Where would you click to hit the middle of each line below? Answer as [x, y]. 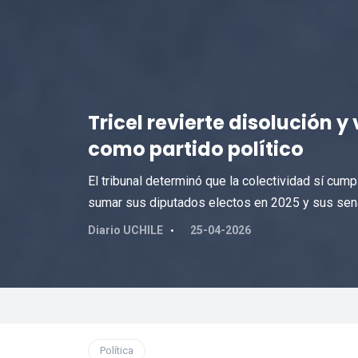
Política [116, 350]
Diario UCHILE [125, 230]
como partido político [195, 149]
